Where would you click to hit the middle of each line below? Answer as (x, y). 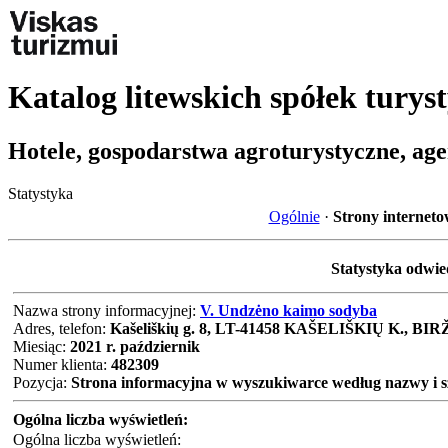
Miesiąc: (41, 346)
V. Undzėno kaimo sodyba (288, 310)
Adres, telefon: (61, 328)
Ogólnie (294, 216)
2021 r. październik (135, 346)
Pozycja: (42, 382)
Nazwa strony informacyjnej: (106, 310)
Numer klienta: (62, 364)
